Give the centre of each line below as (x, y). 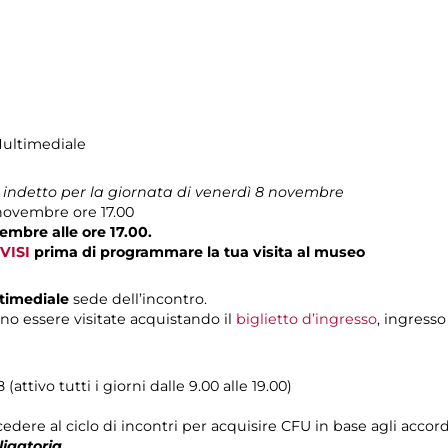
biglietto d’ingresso (306, 318)
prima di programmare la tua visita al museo (197, 251)
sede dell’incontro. (140, 298)
